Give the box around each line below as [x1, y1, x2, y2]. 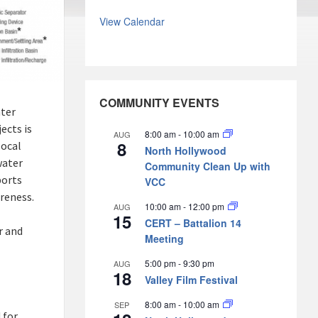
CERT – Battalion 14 [144, 215, 241, 230]
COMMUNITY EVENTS [99, 94, 219, 111]
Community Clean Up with [144, 158, 270, 173]
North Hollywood [144, 143, 226, 158]
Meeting [144, 231, 184, 246]
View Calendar [99, 13, 165, 28]
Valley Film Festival [144, 272, 238, 287]
